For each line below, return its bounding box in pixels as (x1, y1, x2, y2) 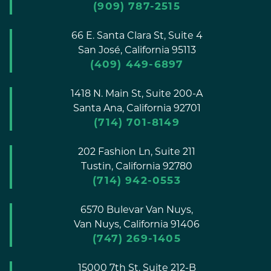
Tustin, (81, 162, 113, 172)
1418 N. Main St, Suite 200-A (71, 89, 203, 99)
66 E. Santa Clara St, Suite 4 (71, 31, 203, 41)
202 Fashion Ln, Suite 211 (78, 147, 195, 157)
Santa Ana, (73, 103, 124, 114)
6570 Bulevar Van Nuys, (80, 205, 193, 215)
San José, (77, 45, 122, 56)
